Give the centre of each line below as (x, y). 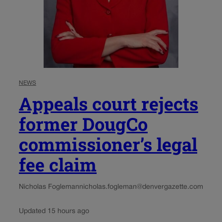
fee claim (58, 164)
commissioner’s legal (108, 144)
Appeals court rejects (109, 103)
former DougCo (83, 124)
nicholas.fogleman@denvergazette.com (141, 187)
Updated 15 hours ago (54, 211)
